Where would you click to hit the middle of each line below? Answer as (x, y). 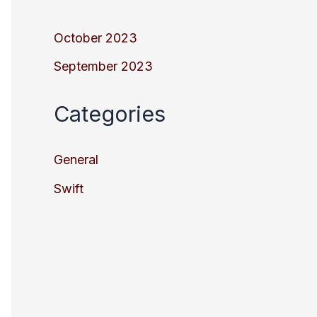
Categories (110, 113)
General (76, 160)
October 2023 (96, 38)
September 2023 (103, 67)
